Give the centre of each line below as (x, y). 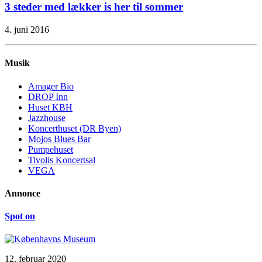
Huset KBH (50, 107)
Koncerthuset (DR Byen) (75, 128)
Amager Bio (51, 86)
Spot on (20, 216)
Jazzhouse (47, 118)
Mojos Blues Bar (59, 139)
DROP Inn (48, 96)
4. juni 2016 (27, 29)
